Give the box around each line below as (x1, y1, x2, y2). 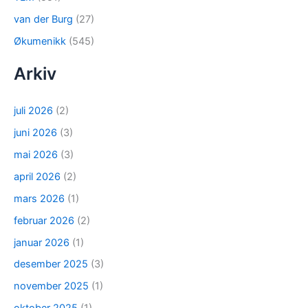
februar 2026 (14, 214, 74, 227)
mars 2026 (14, 192, 65, 205)
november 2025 (14, 280, 89, 293)
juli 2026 (14, 104, 53, 117)
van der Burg (14, 12, 73, 25)
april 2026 (14, 170, 60, 183)
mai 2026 (14, 148, 58, 161)
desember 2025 (14, 258, 88, 271)
